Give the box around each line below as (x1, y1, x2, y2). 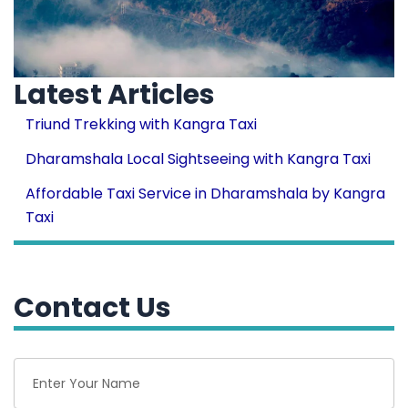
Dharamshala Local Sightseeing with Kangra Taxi (25, 148, 371, 169)
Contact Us (14, 288, 171, 327)
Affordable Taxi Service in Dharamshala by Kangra (25, 182, 385, 204)
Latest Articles (14, 75, 215, 114)
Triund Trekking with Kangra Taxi (25, 113, 257, 135)
